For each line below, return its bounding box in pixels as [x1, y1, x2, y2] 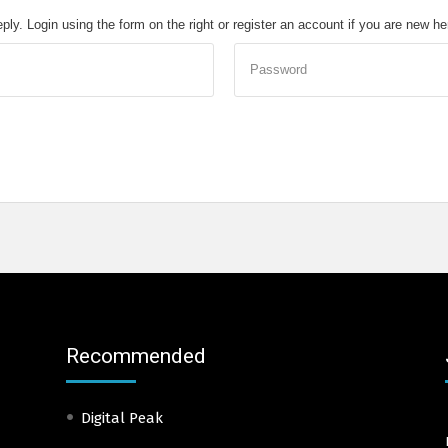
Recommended [65, 343, 206, 368]
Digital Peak [80, 408, 163, 427]
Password [250, 61, 307, 77]
